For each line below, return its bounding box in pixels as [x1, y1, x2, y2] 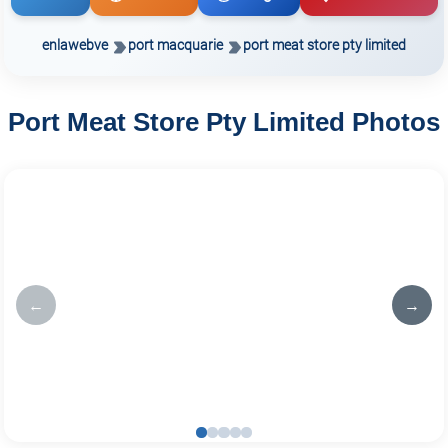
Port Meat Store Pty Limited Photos [8, 108, 440, 137]
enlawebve [42, 36, 108, 54]
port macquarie [128, 36, 223, 54]
